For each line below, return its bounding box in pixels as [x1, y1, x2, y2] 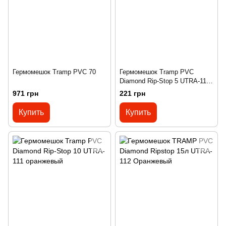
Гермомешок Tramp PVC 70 [13, 68, 96, 76]
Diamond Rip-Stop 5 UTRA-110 [120, 77, 210, 85]
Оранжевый [120, 86, 155, 94]
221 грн [120, 89, 145, 97]
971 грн [13, 89, 38, 97]
